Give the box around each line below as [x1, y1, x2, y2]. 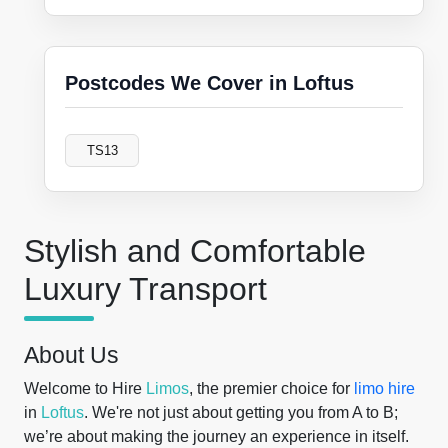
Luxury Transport [24, 271, 267, 307]
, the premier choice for [189, 380, 354, 397]
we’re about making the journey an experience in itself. [24, 428, 409, 445]
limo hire [354, 380, 415, 397]
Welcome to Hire [24, 380, 146, 397]
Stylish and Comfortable [24, 233, 366, 269]
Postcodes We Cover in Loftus [65, 72, 354, 94]
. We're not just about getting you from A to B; [84, 404, 398, 421]
